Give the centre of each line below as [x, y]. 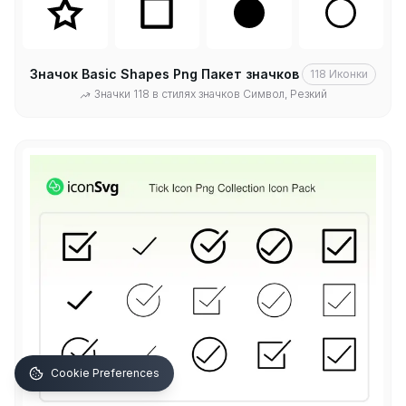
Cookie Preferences [105, 373]
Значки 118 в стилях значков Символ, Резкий [210, 94]
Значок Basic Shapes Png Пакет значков [164, 74]
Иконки [348, 74]
